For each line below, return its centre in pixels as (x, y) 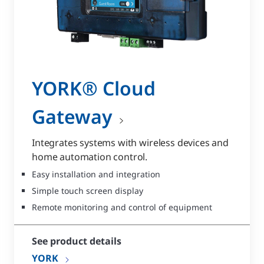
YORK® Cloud (94, 88)
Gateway (72, 116)
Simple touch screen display (88, 191)
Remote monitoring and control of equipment (122, 207)
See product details (77, 241)
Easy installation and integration (96, 174)
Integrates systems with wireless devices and (130, 143)
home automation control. (90, 157)
